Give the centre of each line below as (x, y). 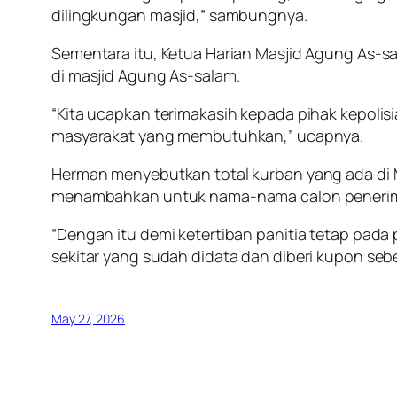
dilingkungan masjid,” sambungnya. (179, 15)
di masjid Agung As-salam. (146, 75)
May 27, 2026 (88, 318)
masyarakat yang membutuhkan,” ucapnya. (208, 135)
